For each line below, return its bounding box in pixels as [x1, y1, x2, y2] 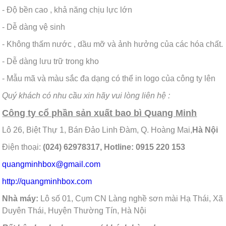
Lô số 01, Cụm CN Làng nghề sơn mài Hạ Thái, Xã [38, 194, 223, 203]
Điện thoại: [2, 142, 43, 151]
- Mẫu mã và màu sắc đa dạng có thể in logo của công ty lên [2, 74, 216, 83]
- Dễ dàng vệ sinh [2, 22, 66, 31]
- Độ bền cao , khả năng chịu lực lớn [2, 5, 133, 14]
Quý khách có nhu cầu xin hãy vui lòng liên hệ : [2, 91, 171, 100]
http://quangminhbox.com [2, 177, 92, 186]
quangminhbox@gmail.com [2, 159, 101, 168]
